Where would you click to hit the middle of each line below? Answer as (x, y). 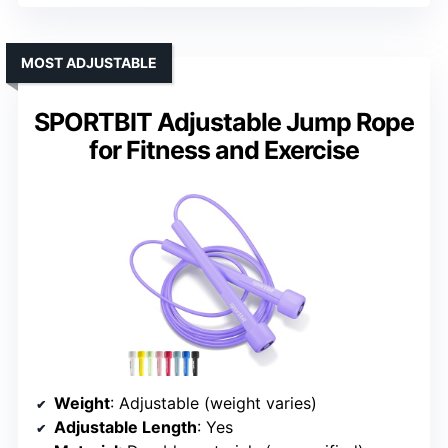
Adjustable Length (125, 427)
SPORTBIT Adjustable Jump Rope (224, 122)
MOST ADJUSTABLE (89, 63)
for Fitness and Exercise (224, 150)
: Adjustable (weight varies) (213, 403)
